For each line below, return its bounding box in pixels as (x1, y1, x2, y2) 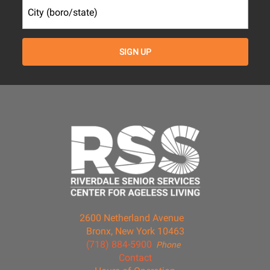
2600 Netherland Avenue (79, 212, 184, 224)
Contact (118, 252, 152, 264)
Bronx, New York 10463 (86, 225, 184, 237)
